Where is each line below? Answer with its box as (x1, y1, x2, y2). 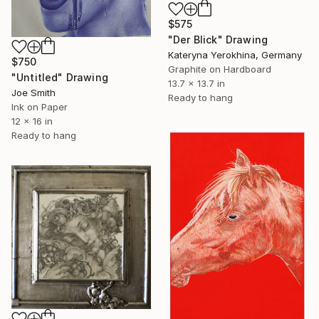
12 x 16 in (11, 115, 53, 127)
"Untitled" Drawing (11, 71, 108, 84)
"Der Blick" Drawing (168, 33, 268, 46)
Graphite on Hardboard (168, 63, 271, 75)
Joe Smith (11, 87, 56, 99)
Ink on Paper (11, 101, 68, 113)
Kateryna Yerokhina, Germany (168, 48, 302, 61)
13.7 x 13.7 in (168, 77, 225, 89)
